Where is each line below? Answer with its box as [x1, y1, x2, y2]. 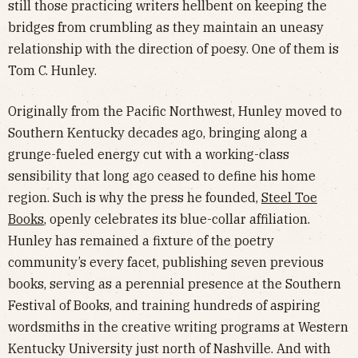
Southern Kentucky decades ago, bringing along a [8, 124, 308, 141]
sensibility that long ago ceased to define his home [8, 167, 316, 184]
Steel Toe [261, 189, 317, 205]
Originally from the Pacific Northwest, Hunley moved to [8, 102, 342, 119]
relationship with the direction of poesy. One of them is [8, 40, 339, 57]
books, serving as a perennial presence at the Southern [8, 275, 341, 292]
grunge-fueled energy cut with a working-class [8, 145, 289, 162]
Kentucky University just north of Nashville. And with [8, 340, 331, 356]
